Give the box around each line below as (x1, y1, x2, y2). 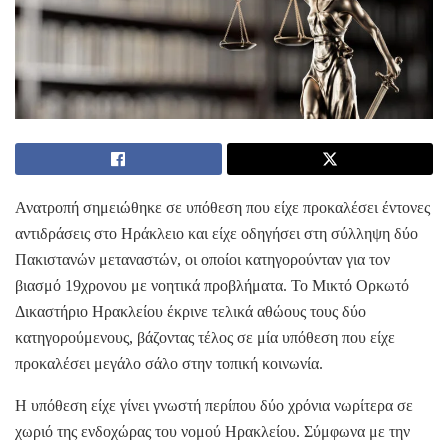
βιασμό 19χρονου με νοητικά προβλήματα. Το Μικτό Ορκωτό (15, 277, 409, 295)
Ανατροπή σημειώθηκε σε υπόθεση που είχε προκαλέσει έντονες (15, 199, 430, 217)
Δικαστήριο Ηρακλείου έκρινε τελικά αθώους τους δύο (15, 303, 366, 321)
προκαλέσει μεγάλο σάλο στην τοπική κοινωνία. (15, 355, 323, 373)
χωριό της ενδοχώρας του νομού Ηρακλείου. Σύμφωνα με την (15, 423, 410, 441)
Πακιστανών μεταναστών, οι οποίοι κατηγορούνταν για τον (15, 251, 390, 269)
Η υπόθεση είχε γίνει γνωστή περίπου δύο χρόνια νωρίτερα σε (15, 397, 413, 415)
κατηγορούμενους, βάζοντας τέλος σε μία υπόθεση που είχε (15, 329, 395, 347)
